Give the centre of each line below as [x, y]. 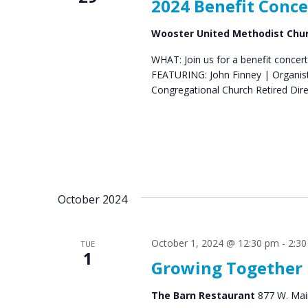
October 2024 [92, 199]
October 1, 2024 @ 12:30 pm [215, 243]
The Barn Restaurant [204, 295]
